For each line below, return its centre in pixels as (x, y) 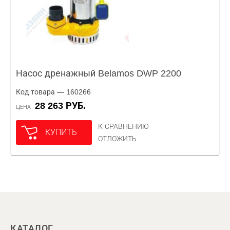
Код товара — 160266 (53, 92)
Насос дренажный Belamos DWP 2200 (99, 73)
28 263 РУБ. (63, 106)
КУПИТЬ (61, 132)
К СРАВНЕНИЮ (123, 126)
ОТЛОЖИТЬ (117, 139)
